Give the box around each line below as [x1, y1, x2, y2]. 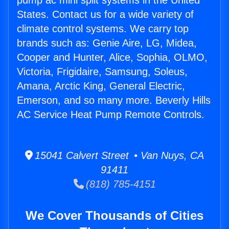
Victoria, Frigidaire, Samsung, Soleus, [17, 66, 188, 78]
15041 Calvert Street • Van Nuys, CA [33, 150, 204, 162]
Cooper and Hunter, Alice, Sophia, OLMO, [17, 52, 208, 63]
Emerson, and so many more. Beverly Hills [17, 95, 211, 106]
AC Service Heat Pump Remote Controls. [17, 109, 204, 121]
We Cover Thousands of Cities [26, 209, 203, 223]
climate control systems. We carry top [17, 23, 189, 35]
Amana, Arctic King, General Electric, [17, 80, 185, 92]
